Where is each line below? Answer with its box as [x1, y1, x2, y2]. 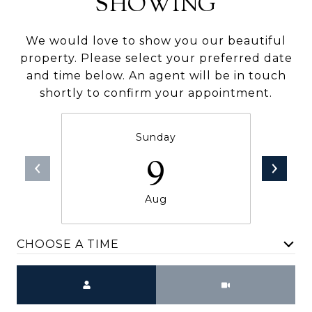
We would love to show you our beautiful [26, 33, 286, 47]
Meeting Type [156, 267, 242, 281]
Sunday [136, 130, 176, 143]
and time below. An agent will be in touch [26, 68, 286, 82]
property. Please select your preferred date [19, 51, 292, 65]
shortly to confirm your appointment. [40, 86, 272, 100]
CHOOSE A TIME [17, 237, 119, 251]
